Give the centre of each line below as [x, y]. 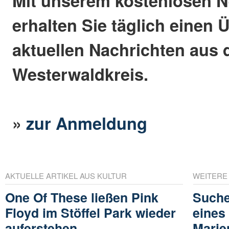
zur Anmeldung [87, 123]
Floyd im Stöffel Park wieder [90, 213]
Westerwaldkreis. [81, 74]
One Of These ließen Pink [82, 198]
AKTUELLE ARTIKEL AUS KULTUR [66, 176]
